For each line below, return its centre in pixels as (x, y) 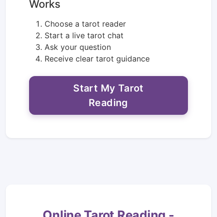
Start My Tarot (108, 88)
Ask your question (78, 47)
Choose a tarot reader (85, 24)
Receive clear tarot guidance (97, 59)
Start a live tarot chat (84, 35)
